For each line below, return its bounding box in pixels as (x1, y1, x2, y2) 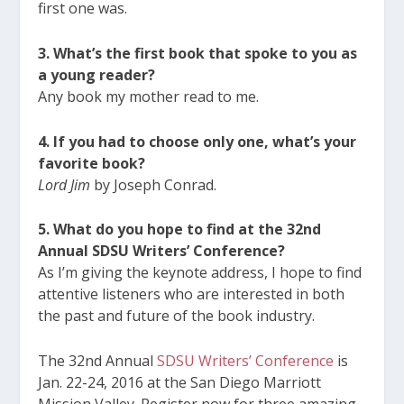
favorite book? (38, 152, 146, 173)
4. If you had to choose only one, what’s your (38, 131, 357, 151)
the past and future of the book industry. (38, 306, 316, 326)
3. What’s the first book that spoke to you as (38, 42, 358, 63)
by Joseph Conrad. (90, 174, 217, 195)
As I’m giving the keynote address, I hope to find (38, 262, 363, 283)
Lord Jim (38, 174, 91, 195)
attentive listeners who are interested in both (38, 284, 345, 305)
